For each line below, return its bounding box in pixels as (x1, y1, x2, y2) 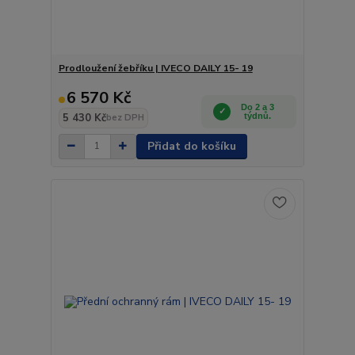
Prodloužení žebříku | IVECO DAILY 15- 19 (58, 61, 253, 74)
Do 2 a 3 (241, 101, 275, 112)
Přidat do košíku (147, 138, 236, 154)
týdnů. (244, 110, 272, 120)
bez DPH (105, 111, 144, 124)
